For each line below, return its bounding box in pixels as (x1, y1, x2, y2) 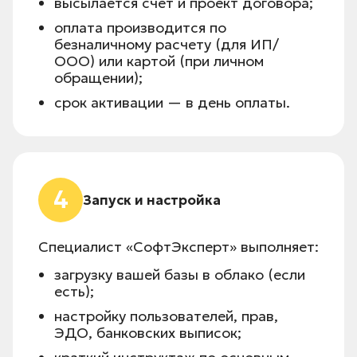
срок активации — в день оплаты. (54, 93, 290, 112)
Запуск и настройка (83, 191, 221, 210)
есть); (54, 282, 94, 301)
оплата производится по (54, 18, 226, 37)
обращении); (54, 69, 143, 88)
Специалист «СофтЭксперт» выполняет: (38, 237, 319, 257)
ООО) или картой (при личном (54, 52, 264, 71)
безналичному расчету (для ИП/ (54, 35, 279, 54)
